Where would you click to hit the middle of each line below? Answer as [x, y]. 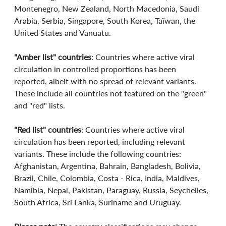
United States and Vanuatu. [63, 32]
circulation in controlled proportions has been [96, 69]
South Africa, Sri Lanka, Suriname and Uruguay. [98, 202]
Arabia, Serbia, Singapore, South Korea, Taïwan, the [106, 20]
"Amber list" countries [53, 56]
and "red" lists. [40, 105]
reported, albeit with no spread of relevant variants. [106, 81]
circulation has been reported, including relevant [101, 141]
